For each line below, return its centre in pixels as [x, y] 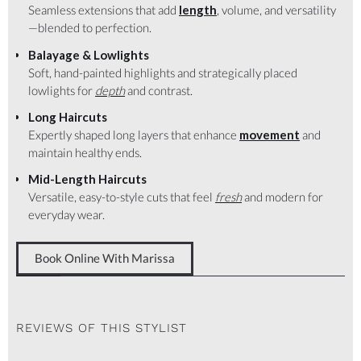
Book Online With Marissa [105, 257]
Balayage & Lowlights [89, 54]
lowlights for [62, 90]
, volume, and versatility [276, 10]
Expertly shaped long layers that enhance [134, 134]
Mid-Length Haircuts [87, 179]
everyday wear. [66, 215]
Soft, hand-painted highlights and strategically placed [163, 72]
